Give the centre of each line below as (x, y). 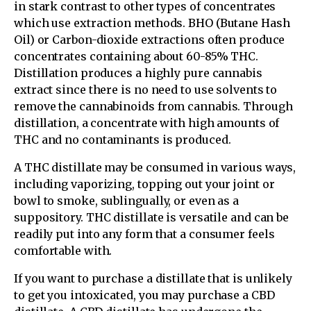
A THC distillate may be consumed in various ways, (155, 168)
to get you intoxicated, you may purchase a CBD (144, 295)
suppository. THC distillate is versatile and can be (152, 218)
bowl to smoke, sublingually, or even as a (127, 201)
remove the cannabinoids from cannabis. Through (153, 107)
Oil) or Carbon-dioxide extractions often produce (150, 40)
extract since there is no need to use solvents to (146, 90)
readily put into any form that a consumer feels (144, 234)
